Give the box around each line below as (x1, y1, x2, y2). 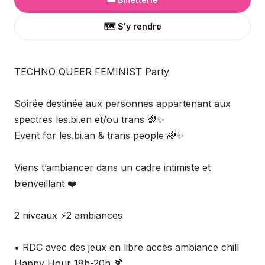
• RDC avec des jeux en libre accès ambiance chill (14, 241, 239, 253)
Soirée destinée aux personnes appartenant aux (14, 98, 231, 109)
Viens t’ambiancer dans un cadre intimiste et (14, 161, 211, 173)
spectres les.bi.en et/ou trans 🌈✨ (14, 114, 164, 125)
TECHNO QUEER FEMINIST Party (14, 66, 169, 77)
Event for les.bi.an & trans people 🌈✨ (14, 130, 184, 141)
